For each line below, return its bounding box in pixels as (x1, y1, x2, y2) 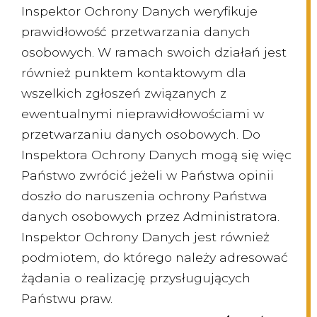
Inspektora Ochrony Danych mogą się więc (21, 147, 292, 163)
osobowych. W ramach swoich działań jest (21, 45, 287, 60)
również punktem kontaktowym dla (21, 65, 246, 81)
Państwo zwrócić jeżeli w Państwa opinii (21, 168, 274, 183)
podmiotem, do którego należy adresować (21, 250, 288, 265)
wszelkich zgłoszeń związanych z (21, 86, 226, 101)
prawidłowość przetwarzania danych (21, 24, 250, 40)
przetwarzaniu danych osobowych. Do (21, 127, 260, 142)
